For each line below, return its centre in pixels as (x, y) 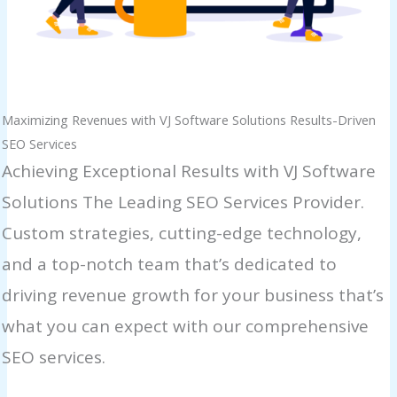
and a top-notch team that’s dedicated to (170, 265)
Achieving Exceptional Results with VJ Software (189, 171)
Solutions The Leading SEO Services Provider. (183, 202)
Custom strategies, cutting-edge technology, (182, 234)
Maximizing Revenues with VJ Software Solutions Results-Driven (189, 120)
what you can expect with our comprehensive (186, 327)
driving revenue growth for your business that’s (193, 296)
